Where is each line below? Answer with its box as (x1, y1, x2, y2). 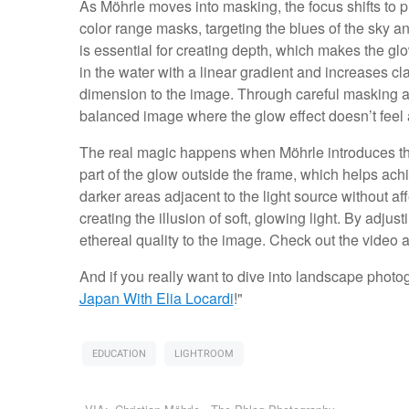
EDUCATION (91, 346, 146, 362)
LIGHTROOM (173, 346, 234, 362)
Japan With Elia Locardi (79, 288, 234, 309)
